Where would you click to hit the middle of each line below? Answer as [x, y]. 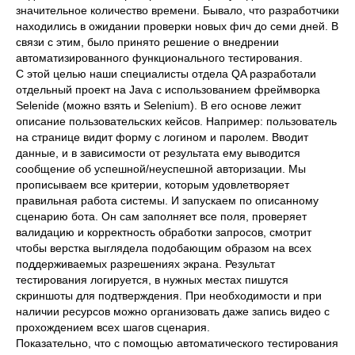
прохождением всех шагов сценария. [113, 327]
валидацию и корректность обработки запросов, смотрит [164, 232]
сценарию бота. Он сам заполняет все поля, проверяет [161, 216]
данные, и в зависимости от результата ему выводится [158, 153]
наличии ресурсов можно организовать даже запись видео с [173, 311]
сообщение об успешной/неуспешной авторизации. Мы [161, 169]
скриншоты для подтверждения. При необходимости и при [169, 296]
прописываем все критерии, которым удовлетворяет [153, 185]
